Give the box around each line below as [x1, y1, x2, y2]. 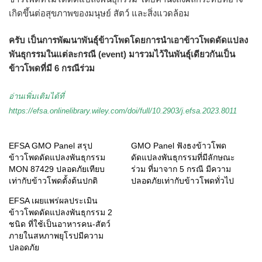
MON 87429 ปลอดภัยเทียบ [9, 164, 105, 174]
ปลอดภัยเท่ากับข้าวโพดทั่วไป [131, 176, 234, 186]
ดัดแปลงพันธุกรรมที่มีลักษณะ [131, 153, 235, 163]
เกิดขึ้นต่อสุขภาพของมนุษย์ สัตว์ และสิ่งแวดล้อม [9, 8, 189, 18]
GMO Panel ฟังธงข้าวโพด [131, 141, 226, 151]
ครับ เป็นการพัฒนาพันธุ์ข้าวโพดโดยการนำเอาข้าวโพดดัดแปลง [9, 35, 248, 46]
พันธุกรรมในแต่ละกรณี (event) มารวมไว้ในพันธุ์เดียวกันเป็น [9, 49, 235, 60]
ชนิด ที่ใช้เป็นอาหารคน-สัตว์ [9, 219, 111, 229]
